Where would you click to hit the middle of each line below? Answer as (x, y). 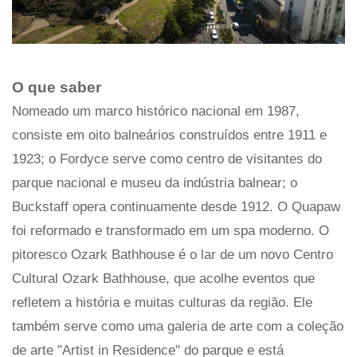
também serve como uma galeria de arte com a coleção (178, 326)
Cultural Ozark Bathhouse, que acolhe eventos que (163, 278)
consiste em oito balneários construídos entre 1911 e (169, 135)
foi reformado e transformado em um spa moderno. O (171, 230)
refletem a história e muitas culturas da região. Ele (162, 302)
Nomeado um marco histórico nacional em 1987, (156, 111)
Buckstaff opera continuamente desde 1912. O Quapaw (176, 206)
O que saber (57, 87)
